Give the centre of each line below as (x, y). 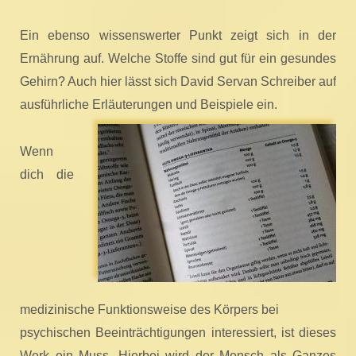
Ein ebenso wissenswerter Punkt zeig (137, 35)
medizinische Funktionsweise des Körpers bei (149, 310)
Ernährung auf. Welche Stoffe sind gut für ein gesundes (178, 58)
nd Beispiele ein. (230, 104)
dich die (47, 174)
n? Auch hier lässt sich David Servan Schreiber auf (193, 81)
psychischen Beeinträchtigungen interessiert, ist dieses (178, 333)
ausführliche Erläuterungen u (101, 104)
